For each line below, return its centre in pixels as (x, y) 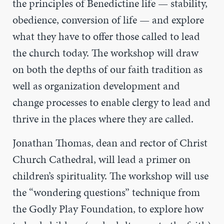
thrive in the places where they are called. (104, 119)
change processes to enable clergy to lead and (111, 102)
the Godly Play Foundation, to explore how (108, 208)
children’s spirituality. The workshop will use (110, 175)
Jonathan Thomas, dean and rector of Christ (110, 142)
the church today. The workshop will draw (105, 53)
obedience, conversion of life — (82, 20)
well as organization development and (96, 86)
